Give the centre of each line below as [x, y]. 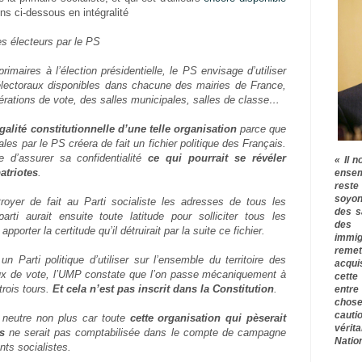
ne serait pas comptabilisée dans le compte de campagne [145, 333]
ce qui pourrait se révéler [217, 158]
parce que [261, 129]
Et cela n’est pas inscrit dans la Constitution [163, 289]
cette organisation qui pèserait [208, 318]
